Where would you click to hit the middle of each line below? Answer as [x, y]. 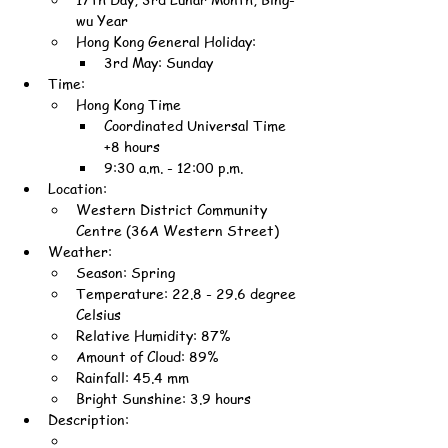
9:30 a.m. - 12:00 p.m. [173, 167]
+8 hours [132, 146]
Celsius [98, 314]
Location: [77, 188]
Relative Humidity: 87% [153, 335]
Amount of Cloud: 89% [147, 356]
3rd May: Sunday [158, 62]
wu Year [102, 20]
